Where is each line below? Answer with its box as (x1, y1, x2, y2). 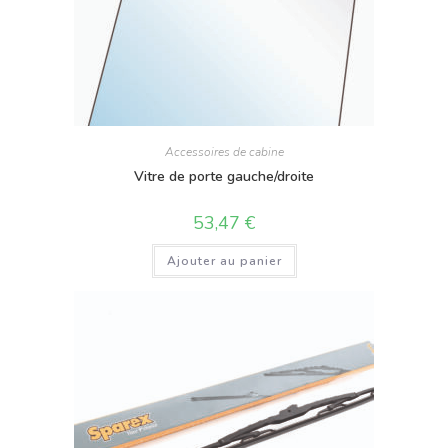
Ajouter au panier (166, 253, 282, 270)
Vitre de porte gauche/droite (134, 167, 314, 187)
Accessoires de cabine (164, 144, 284, 161)
